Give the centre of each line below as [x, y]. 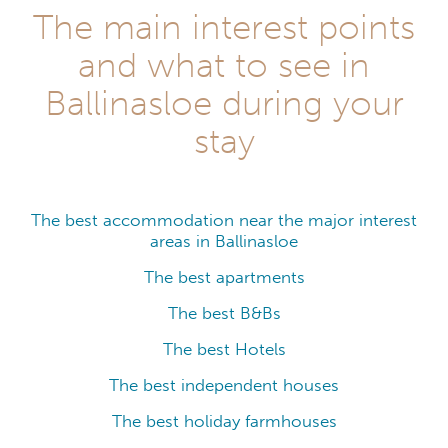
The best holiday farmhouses [224, 421]
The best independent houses [224, 385]
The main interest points [224, 26]
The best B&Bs [224, 313]
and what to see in [224, 64]
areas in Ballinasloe [224, 241]
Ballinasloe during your [224, 102]
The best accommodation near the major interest [224, 220]
